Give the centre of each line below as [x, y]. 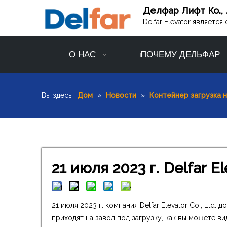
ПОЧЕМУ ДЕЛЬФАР [180, 55]
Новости [121, 96]
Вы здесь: [57, 96]
